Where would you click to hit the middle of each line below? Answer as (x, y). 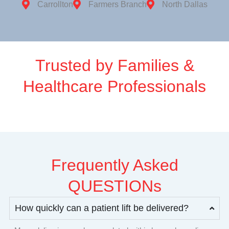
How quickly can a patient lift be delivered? (101, 208)
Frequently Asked (114, 165)
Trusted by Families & (114, 66)
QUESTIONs (114, 186)
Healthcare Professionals (114, 87)
